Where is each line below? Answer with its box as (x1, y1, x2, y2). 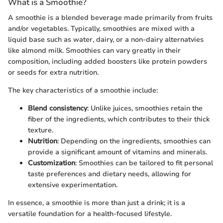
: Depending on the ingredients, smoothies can (57, 136, 211, 146)
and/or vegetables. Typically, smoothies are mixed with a (8, 23, 195, 33)
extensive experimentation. (28, 180, 117, 190)
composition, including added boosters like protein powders (8, 56, 207, 66)
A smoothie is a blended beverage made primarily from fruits (8, 12, 213, 22)
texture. (28, 125, 53, 135)
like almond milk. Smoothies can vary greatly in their (8, 45, 181, 55)
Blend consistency (28, 103, 87, 113)
